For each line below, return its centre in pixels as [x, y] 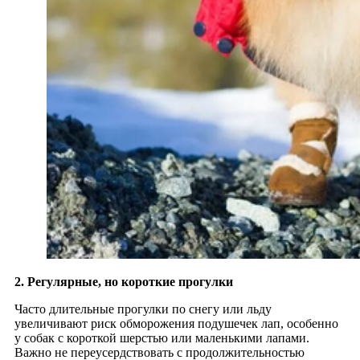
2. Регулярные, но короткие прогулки [124, 281]
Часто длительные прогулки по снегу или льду [143, 309]
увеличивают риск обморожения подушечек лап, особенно [176, 323]
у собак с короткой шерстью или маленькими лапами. [162, 337]
